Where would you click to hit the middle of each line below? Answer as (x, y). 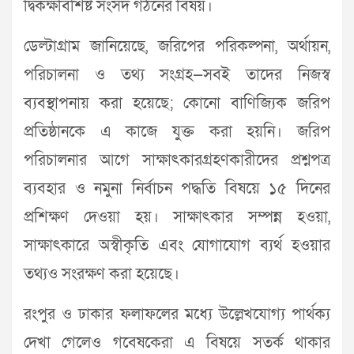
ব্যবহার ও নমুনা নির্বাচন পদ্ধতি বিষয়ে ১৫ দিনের (177, 188)
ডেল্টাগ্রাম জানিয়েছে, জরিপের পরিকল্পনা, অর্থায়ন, (177, 46)
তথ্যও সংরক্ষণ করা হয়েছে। (102, 274)
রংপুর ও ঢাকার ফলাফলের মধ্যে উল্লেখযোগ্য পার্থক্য (177, 314)
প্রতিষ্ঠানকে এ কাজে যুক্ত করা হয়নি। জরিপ (177, 132)
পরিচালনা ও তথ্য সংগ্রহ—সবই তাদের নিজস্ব (177, 75)
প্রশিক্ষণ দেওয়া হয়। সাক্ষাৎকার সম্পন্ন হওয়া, (177, 217)
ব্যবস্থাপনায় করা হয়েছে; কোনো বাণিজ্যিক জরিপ (177, 103)
